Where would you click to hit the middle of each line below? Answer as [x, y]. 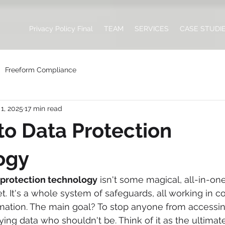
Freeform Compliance [41, 70]
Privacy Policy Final [61, 29]
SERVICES [152, 29]
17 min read [43, 108]
